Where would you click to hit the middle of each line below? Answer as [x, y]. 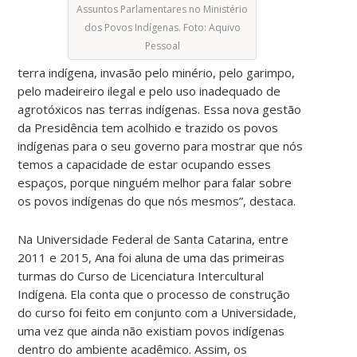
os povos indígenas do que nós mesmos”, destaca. [157, 200]
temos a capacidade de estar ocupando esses [145, 164]
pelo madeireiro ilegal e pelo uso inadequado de [149, 90]
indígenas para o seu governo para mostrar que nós [161, 145]
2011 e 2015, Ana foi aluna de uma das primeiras [151, 257]
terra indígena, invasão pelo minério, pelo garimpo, [157, 72]
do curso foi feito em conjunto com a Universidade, [157, 312]
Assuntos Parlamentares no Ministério [163, 9]
